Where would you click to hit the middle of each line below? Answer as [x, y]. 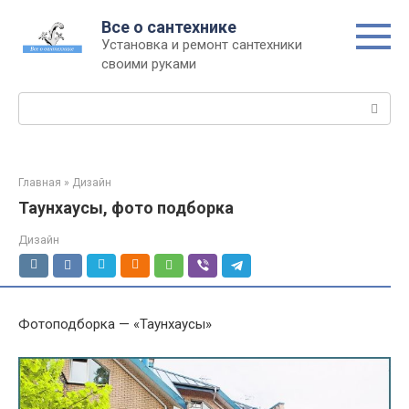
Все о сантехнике [169, 27]
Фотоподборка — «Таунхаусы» [115, 324]
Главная [40, 183]
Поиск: [40, 101]
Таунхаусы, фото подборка [126, 208]
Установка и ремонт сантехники [202, 45]
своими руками [149, 64]
